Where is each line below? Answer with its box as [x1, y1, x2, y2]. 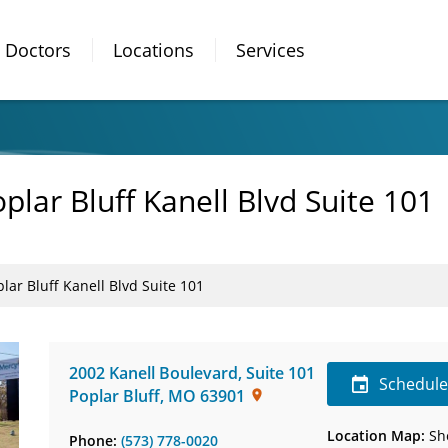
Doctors [5, 37, 71, 62]
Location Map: [327, 426, 426, 445]
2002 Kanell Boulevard [69, 362, 238, 384]
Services [236, 37, 305, 62]
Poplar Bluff [69, 385, 160, 407]
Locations [113, 37, 194, 62]
